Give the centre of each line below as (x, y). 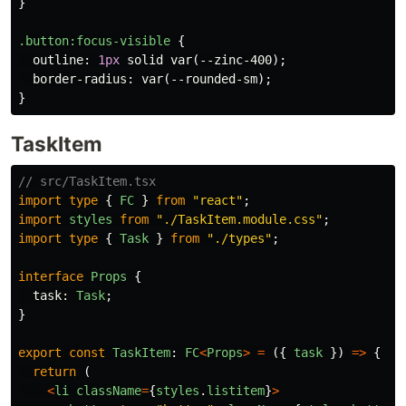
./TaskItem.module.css (239, 220)
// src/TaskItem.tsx (87, 182)
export (40, 353)
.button (43, 41)
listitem (236, 391)
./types (239, 239)
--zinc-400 (236, 60)
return (58, 372)
